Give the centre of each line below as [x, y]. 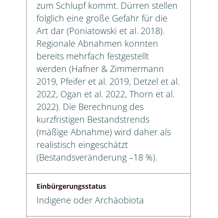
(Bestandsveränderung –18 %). [97, 157]
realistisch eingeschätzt [82, 144]
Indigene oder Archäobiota [90, 200]
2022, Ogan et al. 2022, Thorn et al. [106, 94]
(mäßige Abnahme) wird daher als [104, 132]
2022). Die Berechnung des [90, 106]
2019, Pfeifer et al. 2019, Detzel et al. [108, 81]
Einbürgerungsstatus [71, 186]
